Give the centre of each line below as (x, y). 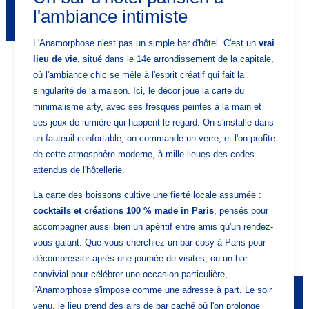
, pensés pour (241, 211)
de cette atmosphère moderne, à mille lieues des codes (144, 154)
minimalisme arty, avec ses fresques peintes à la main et (148, 107)
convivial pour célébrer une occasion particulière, (131, 275)
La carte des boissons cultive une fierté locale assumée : (148, 195)
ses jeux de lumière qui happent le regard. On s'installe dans (154, 123)
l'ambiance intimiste (111, 17)
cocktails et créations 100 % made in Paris (124, 211)
